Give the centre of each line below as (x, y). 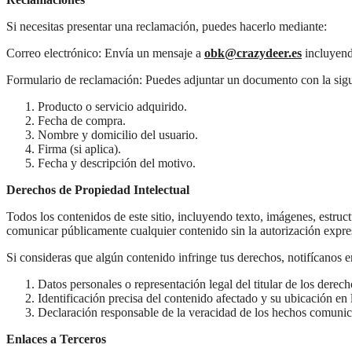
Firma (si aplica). (79, 148)
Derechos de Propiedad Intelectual (98, 189)
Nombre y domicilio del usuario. (118, 134)
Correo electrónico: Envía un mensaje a (105, 53)
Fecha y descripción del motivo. (117, 163)
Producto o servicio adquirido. (112, 106)
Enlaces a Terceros (56, 339)
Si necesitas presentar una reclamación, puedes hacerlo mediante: (167, 26)
